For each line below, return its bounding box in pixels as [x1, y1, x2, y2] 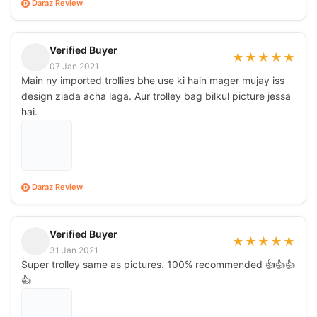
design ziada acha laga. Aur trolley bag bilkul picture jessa [21, 89, 291, 102]
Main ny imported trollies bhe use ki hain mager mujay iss [21, 74, 284, 86]
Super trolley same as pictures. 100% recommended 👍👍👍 [21, 258, 295, 270]
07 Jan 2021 [50, 60, 99, 71]
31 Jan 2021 [50, 244, 98, 255]
